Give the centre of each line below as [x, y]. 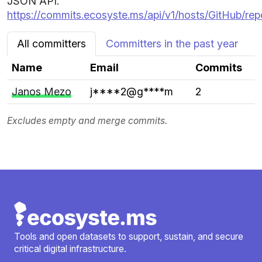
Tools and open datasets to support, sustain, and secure [129, 237]
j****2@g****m [132, 92]
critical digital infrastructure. [70, 249]
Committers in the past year [172, 44]
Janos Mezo [42, 92]
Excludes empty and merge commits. [87, 121]
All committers [51, 44]
